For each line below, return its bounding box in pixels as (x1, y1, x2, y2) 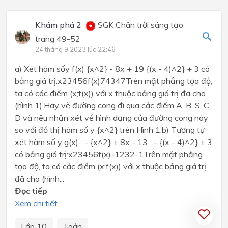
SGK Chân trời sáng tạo (95, 20, 183, 31)
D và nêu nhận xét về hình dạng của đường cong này (15, 112, 208, 123)
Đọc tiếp (15, 186, 47, 196)
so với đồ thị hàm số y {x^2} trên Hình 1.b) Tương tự (15, 125, 205, 135)
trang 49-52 (35, 34, 80, 44)
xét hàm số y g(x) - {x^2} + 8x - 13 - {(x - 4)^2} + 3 (15, 137, 212, 148)
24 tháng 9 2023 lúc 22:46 (35, 45, 116, 54)
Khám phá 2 (35, 20, 81, 31)
